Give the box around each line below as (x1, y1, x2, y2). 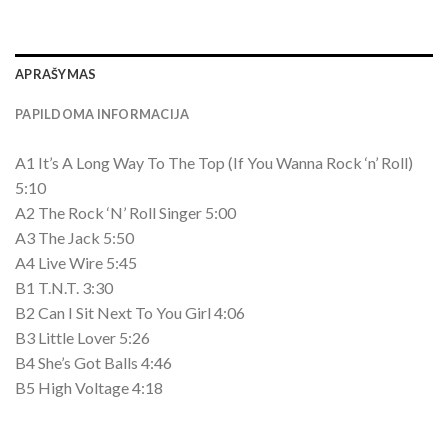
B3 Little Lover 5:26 (15, 328, 150, 348)
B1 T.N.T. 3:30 (15, 278, 113, 298)
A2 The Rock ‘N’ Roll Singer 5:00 (15, 203, 236, 223)
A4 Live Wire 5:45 (15, 253, 137, 273)
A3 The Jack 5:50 (15, 228, 134, 248)
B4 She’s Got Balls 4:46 (15, 353, 172, 373)
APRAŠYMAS (15, 66, 97, 83)
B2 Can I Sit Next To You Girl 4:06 (15, 303, 245, 323)
